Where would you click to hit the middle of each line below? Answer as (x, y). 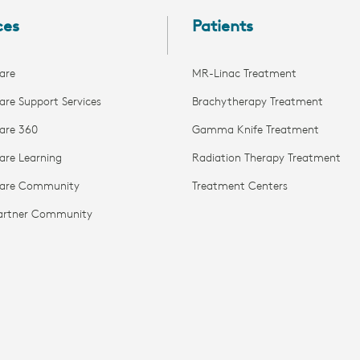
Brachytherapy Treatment (258, 102)
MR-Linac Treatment (244, 74)
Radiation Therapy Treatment (266, 158)
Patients (223, 27)
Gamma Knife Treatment (256, 130)
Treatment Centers (240, 186)
